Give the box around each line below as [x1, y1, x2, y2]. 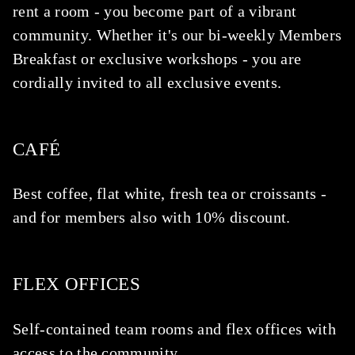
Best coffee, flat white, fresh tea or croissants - [13, 185, 327, 203]
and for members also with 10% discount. [13, 208, 291, 227]
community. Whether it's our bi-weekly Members [13, 25, 342, 44]
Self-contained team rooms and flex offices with [13, 319, 337, 338]
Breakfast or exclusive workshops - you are [13, 49, 302, 67]
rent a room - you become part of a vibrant [13, 2, 297, 20]
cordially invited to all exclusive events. [13, 73, 282, 91]
